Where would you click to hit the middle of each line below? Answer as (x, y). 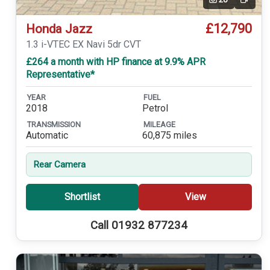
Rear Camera (59, 165)
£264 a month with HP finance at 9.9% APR (115, 61)
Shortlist (82, 197)
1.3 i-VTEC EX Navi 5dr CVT (83, 44)
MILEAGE (159, 124)
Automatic (47, 136)
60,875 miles (169, 136)
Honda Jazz (59, 29)
